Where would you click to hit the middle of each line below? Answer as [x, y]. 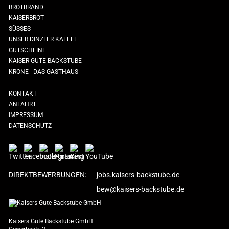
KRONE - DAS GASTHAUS [43, 72]
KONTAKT [23, 94]
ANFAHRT [22, 104]
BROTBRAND [26, 7]
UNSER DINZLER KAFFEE [43, 39]
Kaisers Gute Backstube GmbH [51, 221]
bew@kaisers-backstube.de [140, 189]
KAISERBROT [26, 18]
